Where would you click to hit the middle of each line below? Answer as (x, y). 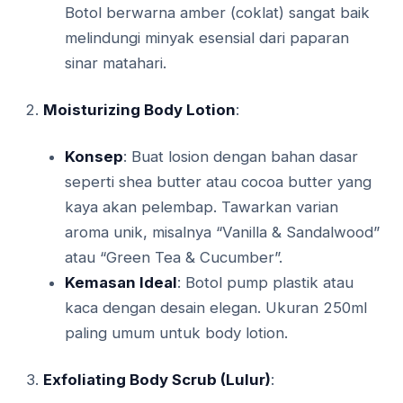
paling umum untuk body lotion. (176, 333)
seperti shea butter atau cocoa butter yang (218, 182)
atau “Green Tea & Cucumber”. (174, 258)
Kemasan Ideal (121, 283)
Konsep (94, 157)
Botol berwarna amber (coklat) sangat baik (217, 13)
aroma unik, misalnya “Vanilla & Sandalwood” (222, 233)
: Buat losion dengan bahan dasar (241, 157)
